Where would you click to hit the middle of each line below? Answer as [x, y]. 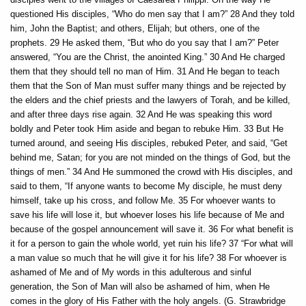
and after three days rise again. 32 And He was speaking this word [141, 114]
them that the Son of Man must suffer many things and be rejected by [148, 85]
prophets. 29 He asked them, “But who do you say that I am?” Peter [144, 42]
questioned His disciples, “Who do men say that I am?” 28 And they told [152, 14]
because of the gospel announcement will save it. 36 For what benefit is [152, 229]
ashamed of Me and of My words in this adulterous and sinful [131, 272]
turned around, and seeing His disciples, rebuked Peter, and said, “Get [149, 143]
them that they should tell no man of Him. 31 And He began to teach [145, 71]
